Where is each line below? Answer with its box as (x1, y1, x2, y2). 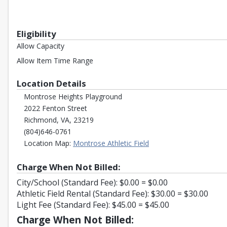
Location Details (17, 78, 88, 89)
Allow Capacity (17, 41, 64, 51)
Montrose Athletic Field (73, 138, 149, 148)
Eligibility (17, 28, 58, 40)
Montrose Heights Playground (24, 92, 122, 101)
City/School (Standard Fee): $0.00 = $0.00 (17, 177, 168, 188)
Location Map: (24, 138, 73, 148)
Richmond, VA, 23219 (24, 115, 94, 125)
